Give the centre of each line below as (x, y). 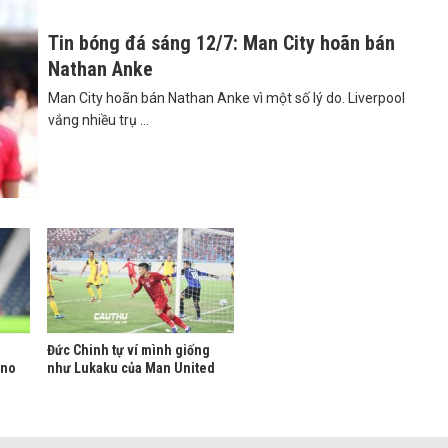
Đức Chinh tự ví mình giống (128, 350)
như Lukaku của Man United (130, 368)
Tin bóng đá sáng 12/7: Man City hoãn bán (221, 43)
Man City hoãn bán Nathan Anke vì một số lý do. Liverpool (226, 98)
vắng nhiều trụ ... (98, 120)
